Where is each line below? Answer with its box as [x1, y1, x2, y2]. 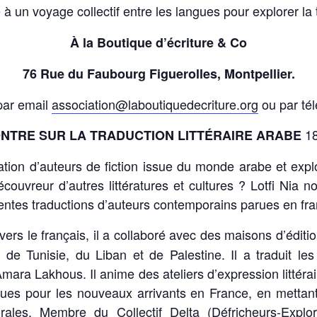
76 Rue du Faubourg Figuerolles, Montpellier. [22, 64, 295, 83]
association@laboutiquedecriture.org [51, 95, 258, 113]
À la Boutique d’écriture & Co [70, 33, 247, 52]
